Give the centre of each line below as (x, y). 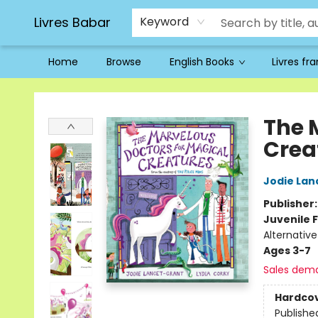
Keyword (164, 22)
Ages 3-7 (287, 251)
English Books (202, 62)
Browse (124, 62)
